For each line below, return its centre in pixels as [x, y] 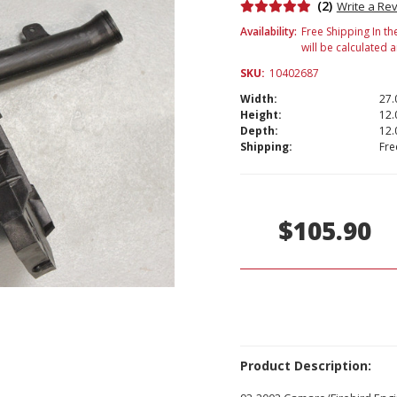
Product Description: [305, 365]
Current [263, 181]
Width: [258, 98]
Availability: [268, 31]
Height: [261, 114]
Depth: [259, 130]
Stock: [259, 198]
